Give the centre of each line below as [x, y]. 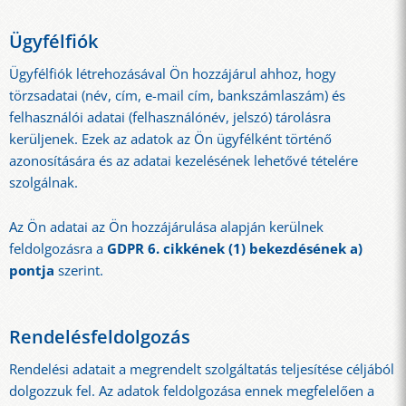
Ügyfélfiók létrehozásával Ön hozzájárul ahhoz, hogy [173, 74]
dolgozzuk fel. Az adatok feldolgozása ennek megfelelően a [192, 391]
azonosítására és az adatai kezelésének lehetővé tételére [184, 161]
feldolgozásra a [58, 248]
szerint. [79, 270]
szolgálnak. [43, 183]
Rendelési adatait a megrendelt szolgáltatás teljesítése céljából [202, 369]
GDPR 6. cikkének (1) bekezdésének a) [235, 248]
